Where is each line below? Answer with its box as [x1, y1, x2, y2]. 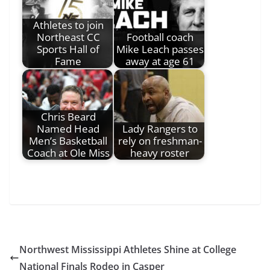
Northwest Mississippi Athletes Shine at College [19, 242, 236, 256]
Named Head [37, 122, 99, 136]
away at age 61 [125, 54, 195, 69]
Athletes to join [33, 18, 104, 33]
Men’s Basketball [29, 134, 107, 148]
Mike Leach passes [116, 42, 204, 57]
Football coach [126, 30, 193, 45]
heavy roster [130, 146, 189, 160]
